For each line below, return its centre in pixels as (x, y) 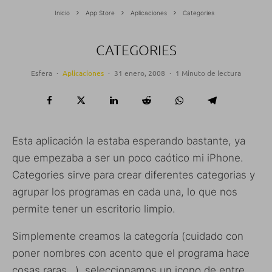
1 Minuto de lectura (208, 73)
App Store (100, 12)
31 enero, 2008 (140, 73)
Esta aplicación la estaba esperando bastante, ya (129, 141)
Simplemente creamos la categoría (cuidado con (128, 236)
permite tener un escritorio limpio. (94, 209)
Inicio (62, 12)
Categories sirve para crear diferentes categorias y (134, 175)
